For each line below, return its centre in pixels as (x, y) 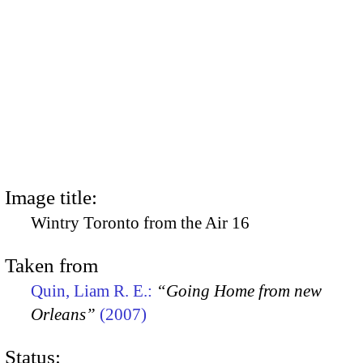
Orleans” (63, 314)
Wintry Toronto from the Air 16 (140, 222)
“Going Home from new (239, 290)
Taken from (51, 265)
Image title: (51, 197)
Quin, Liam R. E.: (94, 290)
